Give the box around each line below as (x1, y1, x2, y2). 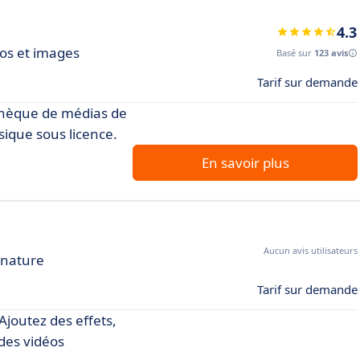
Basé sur (276, 46, 314, 59)
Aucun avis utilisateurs (264, 243, 358, 256)
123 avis (314, 46, 348, 59)
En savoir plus (201, 153, 289, 172)
